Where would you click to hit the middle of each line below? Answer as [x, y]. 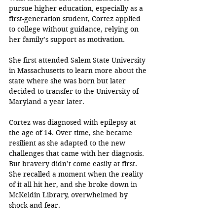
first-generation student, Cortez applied [76, 19]
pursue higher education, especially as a [77, 9]
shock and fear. [35, 205]
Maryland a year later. [48, 102]
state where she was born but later [68, 81]
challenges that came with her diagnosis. [77, 154]
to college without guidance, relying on [75, 29]
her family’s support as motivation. [68, 40]
